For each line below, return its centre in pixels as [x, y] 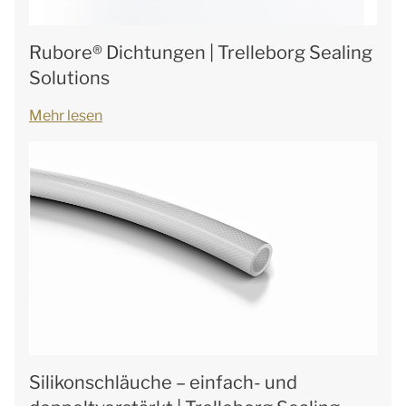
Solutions [69, 78]
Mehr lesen [66, 116]
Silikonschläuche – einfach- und [163, 382]
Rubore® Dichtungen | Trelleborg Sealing [201, 53]
